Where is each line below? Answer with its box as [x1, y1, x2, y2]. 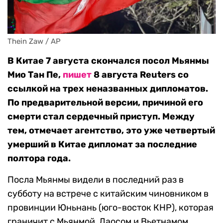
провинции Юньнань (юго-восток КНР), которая [7, 202, 214, 214]
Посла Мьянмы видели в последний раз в [7, 174, 184, 186]
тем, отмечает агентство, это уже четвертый [7, 125, 215, 136]
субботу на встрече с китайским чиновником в [7, 188, 209, 200]
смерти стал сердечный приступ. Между [7, 111, 195, 122]
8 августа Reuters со [92, 69, 189, 81]
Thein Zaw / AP [7, 37, 61, 46]
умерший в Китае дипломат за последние [7, 139, 197, 150]
